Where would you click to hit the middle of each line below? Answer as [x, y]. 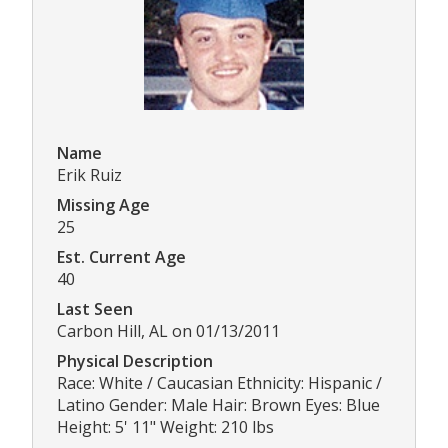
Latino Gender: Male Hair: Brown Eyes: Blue [218, 405]
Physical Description [135, 361]
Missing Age [103, 205]
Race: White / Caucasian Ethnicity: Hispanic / [219, 383]
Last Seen [95, 309]
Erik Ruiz [89, 175]
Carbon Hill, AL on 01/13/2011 [168, 331]
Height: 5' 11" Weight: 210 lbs [165, 427]
